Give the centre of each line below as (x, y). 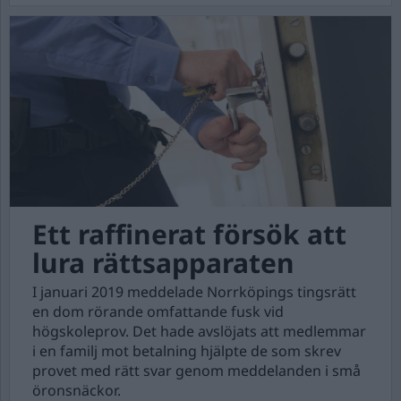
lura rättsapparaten (163, 263)
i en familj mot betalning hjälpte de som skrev (187, 351)
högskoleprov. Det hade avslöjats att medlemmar (199, 331)
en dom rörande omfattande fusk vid (158, 311)
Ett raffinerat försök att (189, 234)
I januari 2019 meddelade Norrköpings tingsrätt (194, 292)
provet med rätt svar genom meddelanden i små (196, 371)
